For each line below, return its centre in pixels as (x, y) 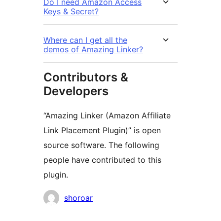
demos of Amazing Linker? (93, 50)
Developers (76, 91)
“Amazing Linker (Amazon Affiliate (107, 116)
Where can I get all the (85, 40)
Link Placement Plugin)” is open (102, 130)
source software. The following (101, 145)
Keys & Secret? (71, 12)
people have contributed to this (102, 160)
